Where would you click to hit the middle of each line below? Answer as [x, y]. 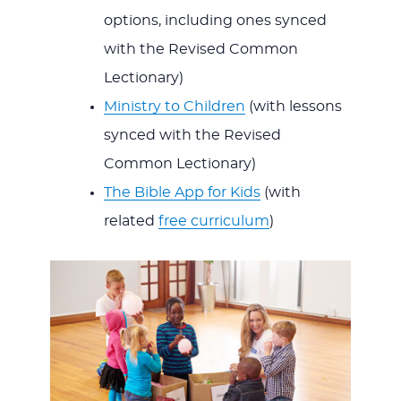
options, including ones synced [215, 20]
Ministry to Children [174, 106]
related [131, 221]
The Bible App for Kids [182, 192]
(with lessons [293, 106]
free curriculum [213, 221]
